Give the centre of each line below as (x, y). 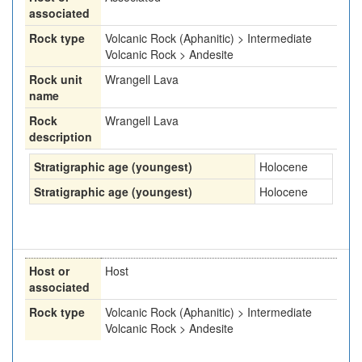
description (61, 137)
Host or (49, 271)
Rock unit (56, 79)
